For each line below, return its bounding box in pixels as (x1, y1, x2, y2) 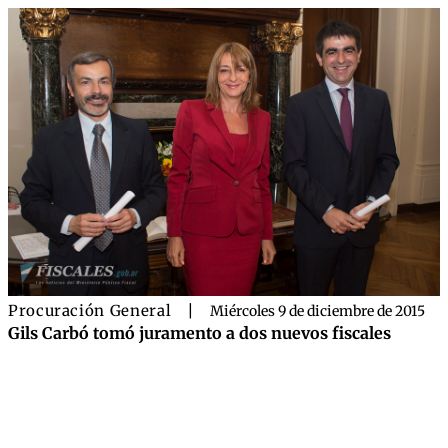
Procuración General (8, 301, 172, 320)
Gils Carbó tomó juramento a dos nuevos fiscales (8, 323, 391, 343)
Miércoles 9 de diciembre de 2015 (210, 302, 426, 320)
